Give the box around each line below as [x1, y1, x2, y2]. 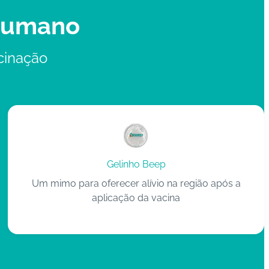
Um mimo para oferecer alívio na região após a [31, 177, 241, 189]
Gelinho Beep [106, 158, 166, 170]
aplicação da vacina [92, 192, 181, 204]
